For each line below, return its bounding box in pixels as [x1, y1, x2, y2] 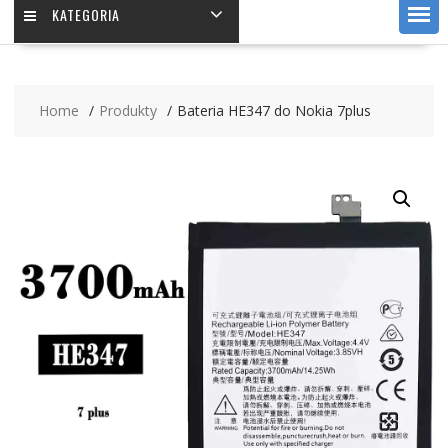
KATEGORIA [51, 4, 120, 26]
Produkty [98, 101, 157, 121]
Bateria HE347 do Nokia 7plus [176, 101, 371, 121]
